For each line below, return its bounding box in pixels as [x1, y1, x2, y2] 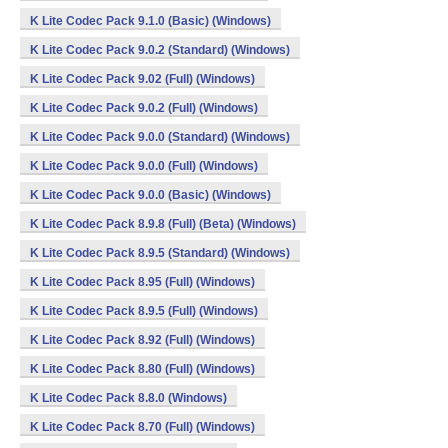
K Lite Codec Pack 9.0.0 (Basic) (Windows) [30, 188, 271, 202]
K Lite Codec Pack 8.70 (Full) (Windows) [30, 420, 255, 434]
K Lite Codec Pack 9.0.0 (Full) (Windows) [30, 159, 258, 173]
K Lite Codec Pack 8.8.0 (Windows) [30, 391, 227, 405]
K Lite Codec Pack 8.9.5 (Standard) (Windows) [30, 246, 290, 260]
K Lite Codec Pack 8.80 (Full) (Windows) [30, 362, 255, 376]
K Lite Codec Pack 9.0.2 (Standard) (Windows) [30, 43, 290, 57]
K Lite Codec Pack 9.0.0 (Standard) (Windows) [30, 130, 290, 144]
